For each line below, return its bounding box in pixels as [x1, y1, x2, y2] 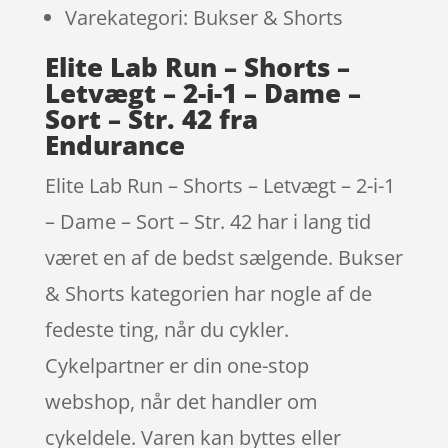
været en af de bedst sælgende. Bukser [44, 243, 403, 271]
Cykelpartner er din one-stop [44, 351, 309, 379]
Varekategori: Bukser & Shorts [64, 3, 343, 31]
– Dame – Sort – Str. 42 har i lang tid [44, 207, 371, 235]
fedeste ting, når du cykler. [44, 315, 289, 343]
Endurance [44, 126, 185, 163]
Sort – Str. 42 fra [44, 100, 258, 137]
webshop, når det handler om [44, 387, 318, 415]
